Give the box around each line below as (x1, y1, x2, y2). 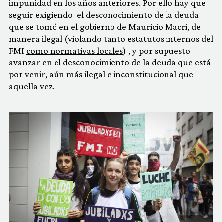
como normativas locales (26, 45, 123, 56)
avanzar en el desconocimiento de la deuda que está (9, 57, 211, 68)
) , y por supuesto (123, 45, 190, 56)
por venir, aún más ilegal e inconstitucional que (9, 69, 193, 80)
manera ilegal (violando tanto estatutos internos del (9, 33, 213, 44)
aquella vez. (9, 81, 55, 92)
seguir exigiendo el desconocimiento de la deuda (9, 9, 199, 20)
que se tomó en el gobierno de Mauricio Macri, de (9, 21, 201, 32)
